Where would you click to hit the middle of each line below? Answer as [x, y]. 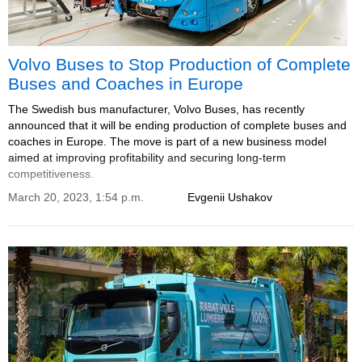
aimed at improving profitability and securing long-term [147, 158]
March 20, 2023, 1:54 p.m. [76, 197]
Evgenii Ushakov [230, 197]
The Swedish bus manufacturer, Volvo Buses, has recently [156, 109]
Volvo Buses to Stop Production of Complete [179, 64]
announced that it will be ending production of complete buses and [177, 125]
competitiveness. [51, 174]
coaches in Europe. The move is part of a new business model [167, 141]
